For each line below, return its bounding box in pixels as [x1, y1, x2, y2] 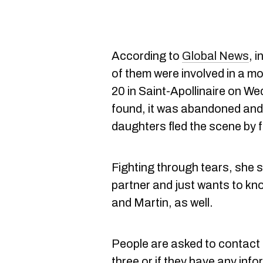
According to [112, 49, 182, 62]
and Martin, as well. [112, 196, 213, 209]
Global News [182, 49, 249, 62]
